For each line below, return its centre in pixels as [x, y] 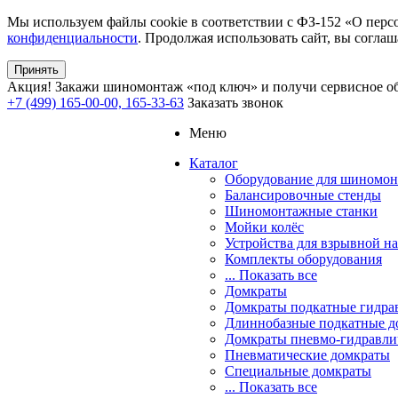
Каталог [214, 163]
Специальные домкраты [298, 371]
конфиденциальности [72, 38]
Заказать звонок [235, 103]
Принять [36, 70]
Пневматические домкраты [307, 355]
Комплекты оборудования [303, 259]
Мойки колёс [264, 227]
